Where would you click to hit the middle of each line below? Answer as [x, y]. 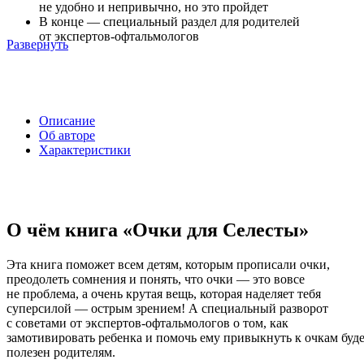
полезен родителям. [61, 353]
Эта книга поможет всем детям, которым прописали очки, [168, 265]
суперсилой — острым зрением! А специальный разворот [167, 309]
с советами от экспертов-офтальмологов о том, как [147, 323]
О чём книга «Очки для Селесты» [158, 230]
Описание [67, 121]
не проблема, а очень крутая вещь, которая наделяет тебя [164, 294]
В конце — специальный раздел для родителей [169, 22]
